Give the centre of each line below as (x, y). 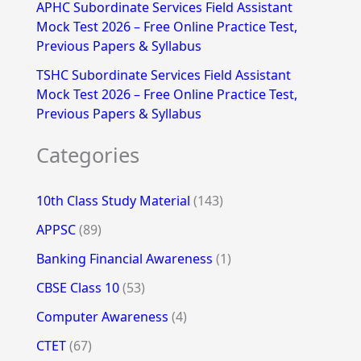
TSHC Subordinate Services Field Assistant (163, 75)
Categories (87, 155)
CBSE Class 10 (77, 287)
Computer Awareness (102, 316)
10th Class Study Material (113, 200)
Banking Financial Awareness (124, 258)
